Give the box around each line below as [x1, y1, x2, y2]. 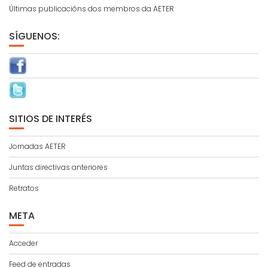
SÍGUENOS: [9, 29, 60, 43]
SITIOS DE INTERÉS [9, 112, 92, 126]
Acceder [9, 238, 38, 248]
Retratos [9, 183, 39, 193]
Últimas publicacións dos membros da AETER [9, 4, 174, 14]
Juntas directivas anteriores [9, 162, 108, 172]
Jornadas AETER [9, 141, 66, 151]
